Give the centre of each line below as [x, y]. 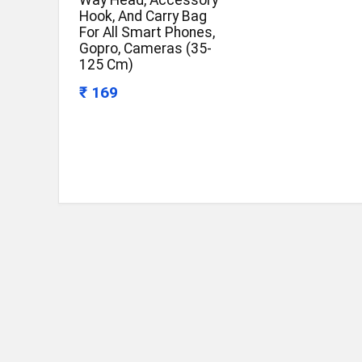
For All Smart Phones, [147, 33]
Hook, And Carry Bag [143, 17]
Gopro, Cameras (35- [146, 49]
